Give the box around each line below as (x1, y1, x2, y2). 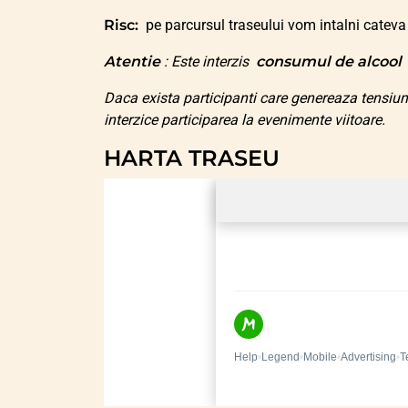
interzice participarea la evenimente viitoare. (104, 111, 385, 129)
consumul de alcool (256, 53, 405, 71)
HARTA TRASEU (104, 145, 280, 172)
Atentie (104, 53, 164, 71)
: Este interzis (164, 53, 256, 71)
